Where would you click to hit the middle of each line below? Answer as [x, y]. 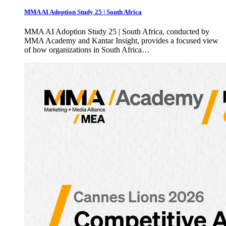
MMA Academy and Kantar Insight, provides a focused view [121, 41]
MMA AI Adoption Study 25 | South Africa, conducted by [117, 32]
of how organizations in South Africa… [87, 50]
